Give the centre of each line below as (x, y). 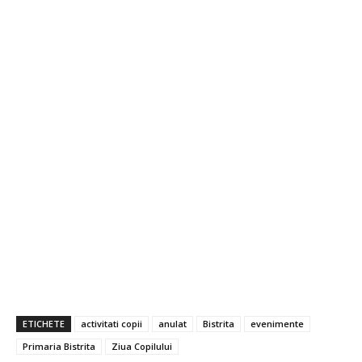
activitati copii (112, 323)
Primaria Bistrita (59, 346)
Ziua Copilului (142, 346)
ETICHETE (44, 323)
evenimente (277, 323)
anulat (173, 323)
